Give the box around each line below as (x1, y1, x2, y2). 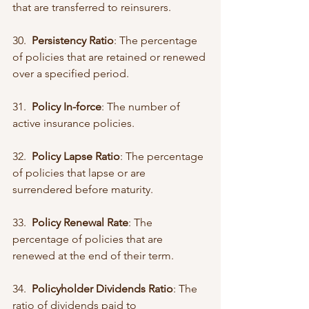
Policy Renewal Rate (32, 215, 128, 229)
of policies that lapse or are (12, 166, 148, 179)
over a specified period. (12, 66, 129, 80)
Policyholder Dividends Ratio (32, 281, 173, 295)
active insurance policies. (12, 116, 134, 130)
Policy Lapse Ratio (32, 149, 120, 163)
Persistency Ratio (32, 33, 114, 47)
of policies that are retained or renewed (12, 50, 208, 63)
